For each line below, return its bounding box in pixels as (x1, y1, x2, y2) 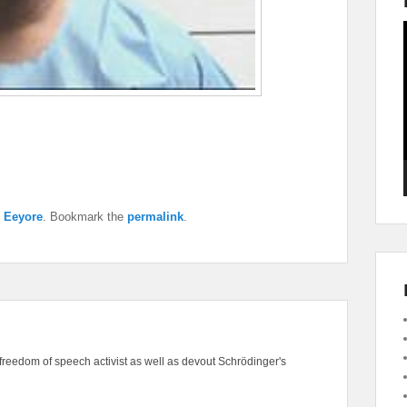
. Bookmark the (43, 210, 127, 224)
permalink (127, 210, 184, 224)
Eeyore (4, 210, 43, 224)
